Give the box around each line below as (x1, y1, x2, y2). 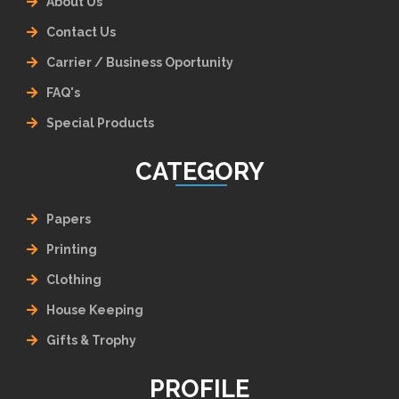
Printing (46, 242, 97, 257)
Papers (46, 212, 91, 227)
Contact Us (46, 24, 116, 39)
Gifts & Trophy (46, 333, 136, 348)
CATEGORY (134, 156, 265, 185)
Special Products (46, 115, 154, 130)
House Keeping (46, 303, 143, 318)
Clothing (46, 273, 102, 288)
